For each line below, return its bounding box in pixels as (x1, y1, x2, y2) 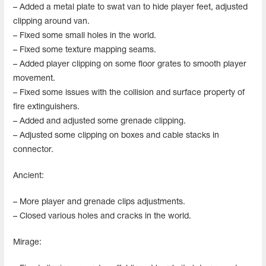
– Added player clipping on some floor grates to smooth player (13, 60, 246, 68)
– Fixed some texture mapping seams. (13, 46, 156, 54)
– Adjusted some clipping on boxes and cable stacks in (13, 131, 219, 140)
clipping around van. (13, 17, 90, 26)
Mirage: (13, 238, 42, 246)
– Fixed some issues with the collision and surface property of (13, 88, 245, 97)
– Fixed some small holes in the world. (13, 31, 156, 40)
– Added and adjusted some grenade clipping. (13, 117, 186, 125)
